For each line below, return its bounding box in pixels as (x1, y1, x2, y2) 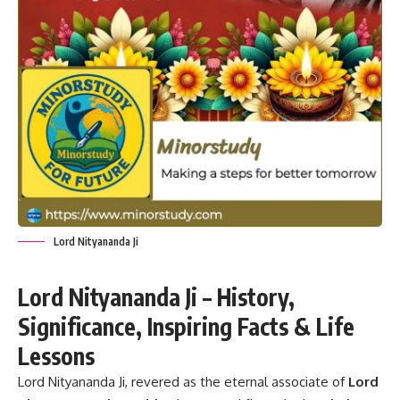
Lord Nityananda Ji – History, (18, 282, 295, 312)
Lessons (18, 341, 95, 371)
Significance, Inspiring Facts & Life (18, 312, 354, 342)
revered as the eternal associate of (128, 373, 348, 391)
